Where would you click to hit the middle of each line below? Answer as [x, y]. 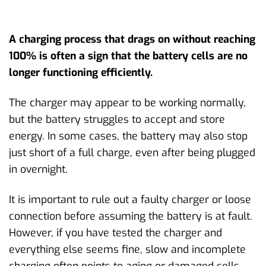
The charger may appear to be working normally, [127, 103]
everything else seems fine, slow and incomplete [127, 250]
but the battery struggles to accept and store [117, 120]
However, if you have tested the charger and [115, 233]
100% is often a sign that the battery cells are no [128, 56]
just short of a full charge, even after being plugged [132, 153]
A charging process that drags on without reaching [132, 39]
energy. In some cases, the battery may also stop [128, 136]
